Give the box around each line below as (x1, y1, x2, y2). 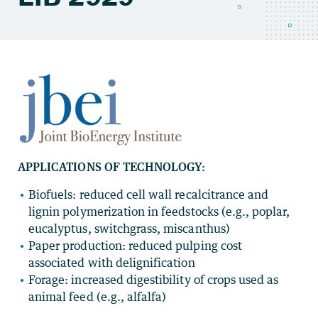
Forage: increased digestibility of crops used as (28, 273, 279, 287)
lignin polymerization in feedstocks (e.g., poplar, (28, 204, 290, 219)
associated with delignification (28, 256, 195, 270)
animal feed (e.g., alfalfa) (28, 290, 167, 304)
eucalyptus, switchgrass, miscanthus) (28, 221, 230, 236)
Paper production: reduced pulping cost (28, 238, 242, 253)
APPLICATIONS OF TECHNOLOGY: (18, 160, 206, 174)
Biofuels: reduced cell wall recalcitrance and (28, 187, 269, 202)
